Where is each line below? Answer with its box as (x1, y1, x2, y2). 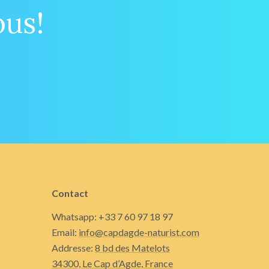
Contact (52, 187, 88, 199)
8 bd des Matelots (95, 242, 170, 254)
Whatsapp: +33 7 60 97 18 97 (52, 211, 173, 223)
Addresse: (52, 242, 95, 254)
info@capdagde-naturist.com (79, 226, 199, 238)
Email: (52, 226, 79, 238)
